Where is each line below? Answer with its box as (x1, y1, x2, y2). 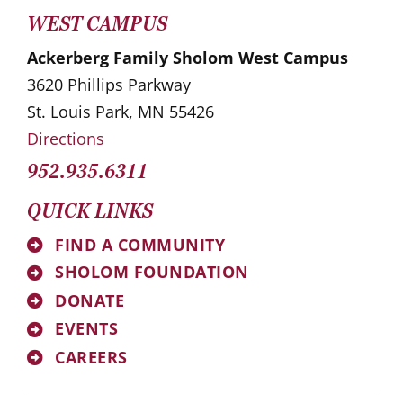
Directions (27, 128, 104, 150)
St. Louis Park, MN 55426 (27, 101, 214, 123)
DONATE (55, 289, 125, 311)
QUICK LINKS (27, 198, 153, 225)
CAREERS (55, 345, 128, 368)
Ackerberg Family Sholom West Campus (27, 47, 348, 69)
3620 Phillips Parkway (27, 74, 191, 96)
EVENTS (55, 318, 119, 340)
